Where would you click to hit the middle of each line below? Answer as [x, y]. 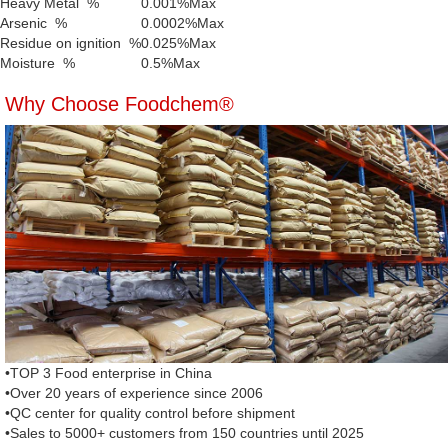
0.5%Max [170, 63]
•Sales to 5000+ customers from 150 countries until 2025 [184, 433]
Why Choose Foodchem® [119, 104]
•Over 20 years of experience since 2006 [134, 393]
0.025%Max [178, 43]
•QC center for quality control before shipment [150, 413]
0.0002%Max [182, 23]
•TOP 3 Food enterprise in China [108, 373]
